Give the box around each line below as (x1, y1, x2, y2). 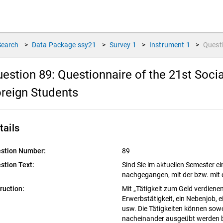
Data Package (31, 41, 76, 49)
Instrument (149, 41, 185, 49)
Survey (109, 41, 131, 49)
